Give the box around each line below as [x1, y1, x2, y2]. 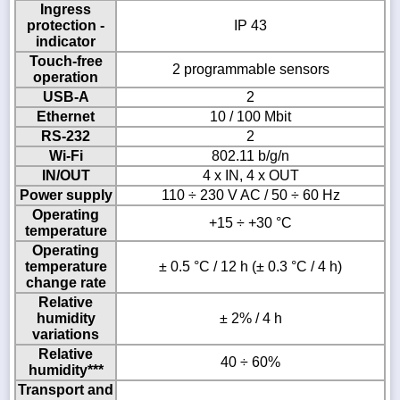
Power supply [19, 187, 112, 204]
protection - [27, 18, 104, 34]
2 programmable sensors [171, 62, 329, 78]
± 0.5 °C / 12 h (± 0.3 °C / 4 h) [159, 259, 342, 275]
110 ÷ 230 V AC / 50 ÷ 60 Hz [161, 187, 340, 204]
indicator [36, 34, 96, 50]
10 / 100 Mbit [210, 109, 291, 125]
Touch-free [29, 54, 103, 70]
